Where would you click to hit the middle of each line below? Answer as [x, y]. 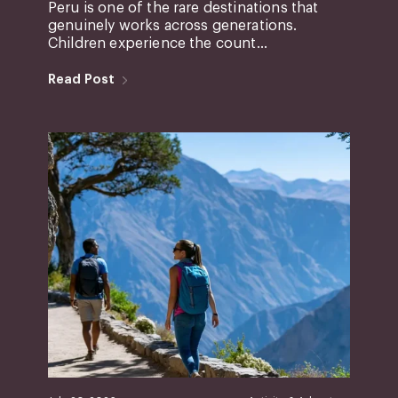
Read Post [81, 79]
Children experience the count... [158, 43]
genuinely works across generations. [172, 25]
